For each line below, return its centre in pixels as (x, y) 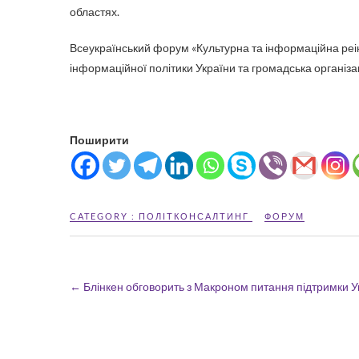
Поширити (99, 140)
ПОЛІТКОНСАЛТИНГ (194, 216)
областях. (95, 12)
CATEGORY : (104, 216)
